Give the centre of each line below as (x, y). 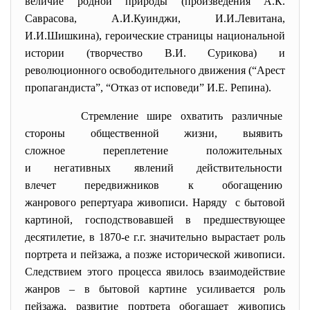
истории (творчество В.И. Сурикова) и (155, 53)
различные (259, 116)
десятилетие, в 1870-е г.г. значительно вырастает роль (155, 237)
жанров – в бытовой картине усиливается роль (155, 289)
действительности (241, 168)
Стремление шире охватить (148, 116)
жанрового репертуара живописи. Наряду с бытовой (155, 202)
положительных (246, 151)
